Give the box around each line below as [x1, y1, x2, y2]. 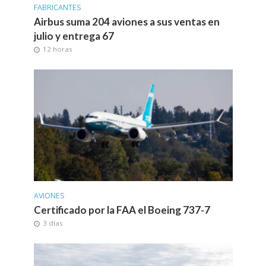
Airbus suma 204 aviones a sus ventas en [33, 15, 220, 28]
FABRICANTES [33, 2, 81, 13]
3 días [42, 218, 63, 227]
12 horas [42, 45, 72, 54]
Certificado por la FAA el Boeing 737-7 [33, 203, 210, 216]
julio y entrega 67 [33, 30, 114, 43]
